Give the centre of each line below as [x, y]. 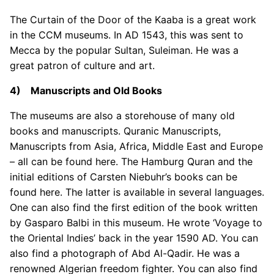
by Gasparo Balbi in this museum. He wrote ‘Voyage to [136, 223]
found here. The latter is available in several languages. [137, 192]
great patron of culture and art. [82, 66]
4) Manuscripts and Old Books [86, 91]
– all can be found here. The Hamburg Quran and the [131, 162]
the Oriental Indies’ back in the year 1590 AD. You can [134, 238]
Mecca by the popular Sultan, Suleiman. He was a [124, 50]
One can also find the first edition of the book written [134, 208]
